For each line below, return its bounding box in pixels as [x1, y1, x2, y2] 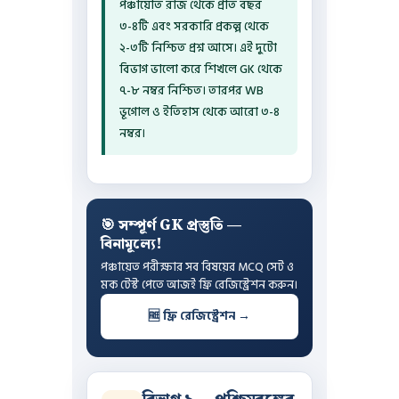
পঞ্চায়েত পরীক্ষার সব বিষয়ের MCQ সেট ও [100, 256, 294, 277]
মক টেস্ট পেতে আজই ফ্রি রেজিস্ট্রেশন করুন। [100, 274, 297, 295]
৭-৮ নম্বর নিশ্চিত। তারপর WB [118, 80, 264, 101]
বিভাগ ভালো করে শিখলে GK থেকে [118, 59, 282, 79]
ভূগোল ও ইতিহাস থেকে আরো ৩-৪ [118, 102, 280, 122]
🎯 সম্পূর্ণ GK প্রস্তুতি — [100, 214, 241, 237]
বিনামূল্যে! [100, 232, 162, 256]
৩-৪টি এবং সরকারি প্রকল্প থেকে [118, 16, 269, 37]
